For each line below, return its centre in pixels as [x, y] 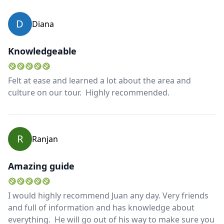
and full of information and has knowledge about [101, 208]
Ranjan [45, 139]
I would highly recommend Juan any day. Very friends [108, 196]
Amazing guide [41, 166]
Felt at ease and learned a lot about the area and [99, 81]
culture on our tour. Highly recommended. [90, 93]
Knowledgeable [42, 51]
